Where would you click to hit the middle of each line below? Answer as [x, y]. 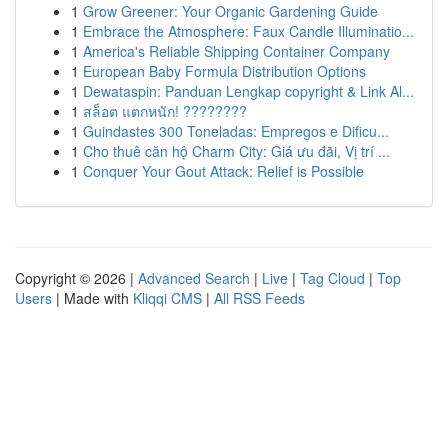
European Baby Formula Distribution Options [224, 71]
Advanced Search [194, 278]
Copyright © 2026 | [76, 278]
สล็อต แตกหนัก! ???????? [165, 111]
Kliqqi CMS [167, 298]
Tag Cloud [332, 278]
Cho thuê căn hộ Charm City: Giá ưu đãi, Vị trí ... [236, 151]
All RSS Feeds [259, 298]
